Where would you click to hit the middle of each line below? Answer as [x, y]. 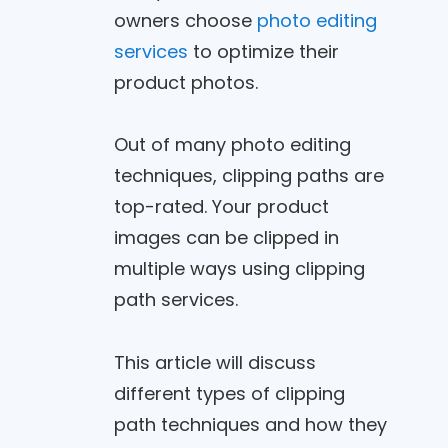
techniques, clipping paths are [248, 176]
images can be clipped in [226, 238]
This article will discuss [214, 362]
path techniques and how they [250, 424]
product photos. [185, 82]
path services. [175, 300]
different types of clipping [229, 393]
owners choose [185, 20]
